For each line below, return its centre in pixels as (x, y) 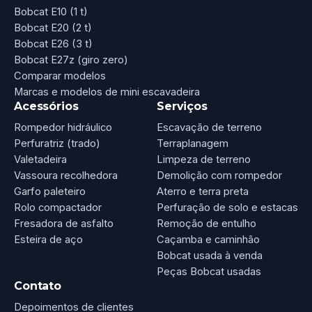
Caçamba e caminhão (208, 240)
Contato (38, 286)
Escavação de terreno (209, 128)
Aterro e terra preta (203, 192)
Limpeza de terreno (204, 160)
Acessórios (46, 107)
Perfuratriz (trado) (57, 144)
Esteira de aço (48, 240)
